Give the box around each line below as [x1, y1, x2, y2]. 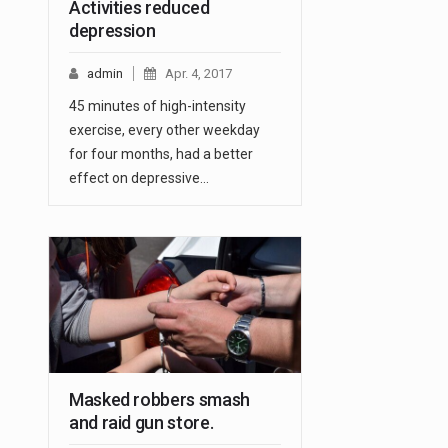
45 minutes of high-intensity [69, 98, 246, 115]
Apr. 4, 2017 [165, 66, 232, 82]
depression [69, 20, 156, 42]
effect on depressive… [69, 170, 209, 187]
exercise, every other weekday [69, 122, 260, 139]
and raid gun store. [69, 412, 214, 434]
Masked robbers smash [69, 389, 250, 411]
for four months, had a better [69, 146, 253, 163]
